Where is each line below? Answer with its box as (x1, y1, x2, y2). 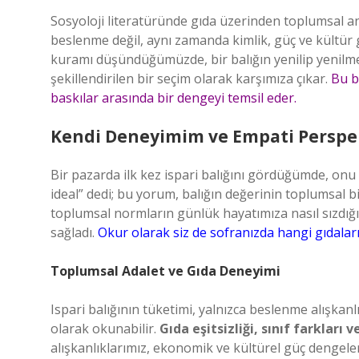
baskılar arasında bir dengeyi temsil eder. (50, 89, 296, 107)
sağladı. (50, 224, 98, 241)
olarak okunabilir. (50, 320, 159, 337)
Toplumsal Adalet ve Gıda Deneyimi (50, 262, 280, 280)
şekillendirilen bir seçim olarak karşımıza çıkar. (50, 70, 331, 87)
